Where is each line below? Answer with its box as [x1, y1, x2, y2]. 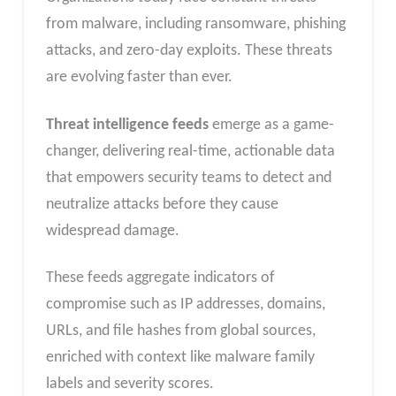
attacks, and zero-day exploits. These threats [45, 42, 332, 60]
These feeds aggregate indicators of [45, 270, 275, 287]
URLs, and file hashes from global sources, [45, 323, 316, 340]
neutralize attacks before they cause [45, 195, 278, 213]
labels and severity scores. [45, 376, 214, 393]
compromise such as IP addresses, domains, [45, 296, 325, 314]
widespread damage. [45, 222, 179, 240]
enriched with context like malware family [45, 349, 315, 367]
